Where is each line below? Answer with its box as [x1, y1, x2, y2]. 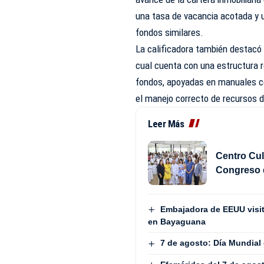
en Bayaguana [148, 217, 206, 227]
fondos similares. [136, 27, 204, 39]
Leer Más [148, 118, 184, 130]
